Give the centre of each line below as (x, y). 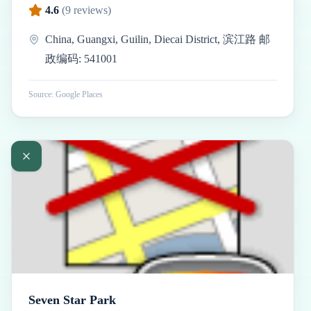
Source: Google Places (66, 94)
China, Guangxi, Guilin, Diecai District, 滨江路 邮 (157, 39)
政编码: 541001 (81, 59)
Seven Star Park (72, 300)
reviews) (91, 10)
